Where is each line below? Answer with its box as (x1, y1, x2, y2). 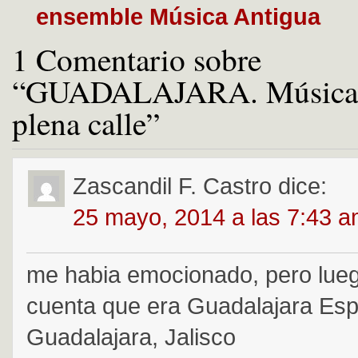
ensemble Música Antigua (36, 3, 320, 30)
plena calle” (12, 101, 160, 144)
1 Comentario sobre (12, 38, 261, 80)
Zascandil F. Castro (73, 173, 272, 199)
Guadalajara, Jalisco (26, 324, 236, 350)
